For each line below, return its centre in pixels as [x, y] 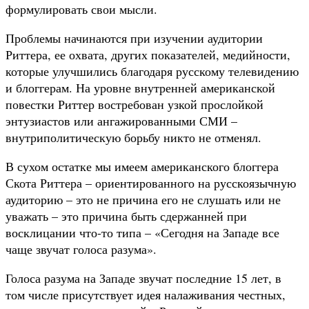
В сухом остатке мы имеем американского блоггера [142, 166]
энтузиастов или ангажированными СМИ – [121, 120]
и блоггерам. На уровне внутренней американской [140, 87]
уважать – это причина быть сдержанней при [126, 216]
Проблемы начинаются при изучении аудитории [134, 38]
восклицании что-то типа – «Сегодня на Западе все [142, 232]
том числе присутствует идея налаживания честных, [146, 294]
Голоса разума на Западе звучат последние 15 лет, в [143, 278]
